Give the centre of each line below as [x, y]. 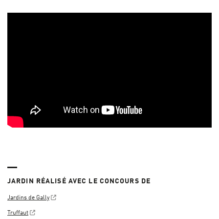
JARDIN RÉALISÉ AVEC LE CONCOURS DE [79, 181]
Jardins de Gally [28, 198]
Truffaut [18, 213]
